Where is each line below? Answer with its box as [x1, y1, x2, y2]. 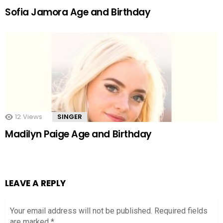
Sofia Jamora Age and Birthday [5, 5, 151, 19]
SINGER [57, 112, 82, 122]
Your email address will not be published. [10, 206, 152, 216]
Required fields [154, 206, 208, 216]
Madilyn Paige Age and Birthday [5, 127, 152, 141]
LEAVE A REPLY [5, 177, 66, 190]
